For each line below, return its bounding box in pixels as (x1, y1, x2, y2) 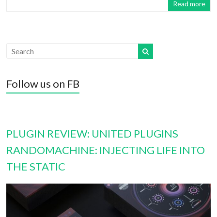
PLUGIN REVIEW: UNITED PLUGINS (6, 126, 179, 140)
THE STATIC (6, 159, 66, 173)
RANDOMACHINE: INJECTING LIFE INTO (6, 143, 205, 156)
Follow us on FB (6, 77, 80, 90)
